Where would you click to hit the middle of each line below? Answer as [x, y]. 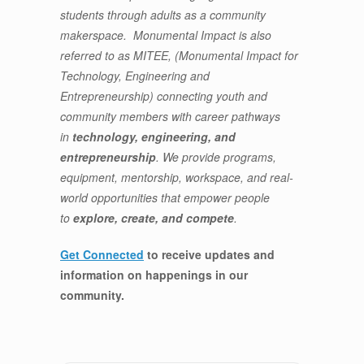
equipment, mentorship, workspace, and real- [177, 177]
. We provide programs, [216, 157]
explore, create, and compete [154, 218]
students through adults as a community [163, 15]
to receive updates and [209, 254]
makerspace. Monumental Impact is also [166, 35]
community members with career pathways [170, 116]
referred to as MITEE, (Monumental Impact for [179, 55]
